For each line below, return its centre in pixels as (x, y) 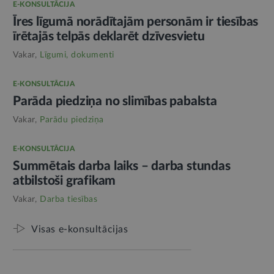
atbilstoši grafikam (65, 180)
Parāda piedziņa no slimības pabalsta (115, 101)
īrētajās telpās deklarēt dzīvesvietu (109, 36)
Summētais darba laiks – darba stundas (122, 166)
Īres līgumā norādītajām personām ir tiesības (136, 21)
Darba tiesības (68, 199)
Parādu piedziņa (72, 120)
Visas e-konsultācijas (80, 229)
